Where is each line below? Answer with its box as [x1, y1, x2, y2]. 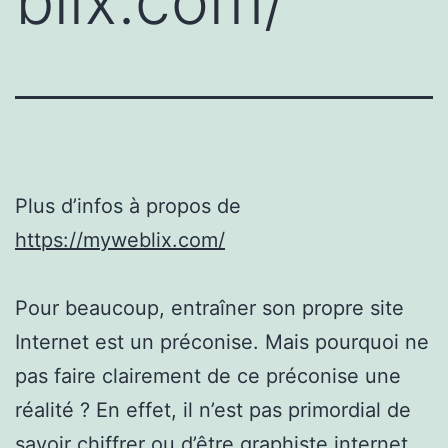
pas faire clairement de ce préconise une [15, 363, 401, 388]
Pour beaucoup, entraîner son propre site [15, 295, 404, 320]
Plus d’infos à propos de [15, 193, 241, 218]
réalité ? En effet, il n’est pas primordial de [15, 397, 411, 422]
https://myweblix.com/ [15, 227, 225, 252]
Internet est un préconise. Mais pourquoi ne [15, 329, 429, 354]
